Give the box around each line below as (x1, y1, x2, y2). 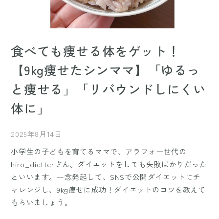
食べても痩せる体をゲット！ (11, 42, 180, 60)
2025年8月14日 (11, 129, 62, 139)
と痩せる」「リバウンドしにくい (11, 80, 206, 98)
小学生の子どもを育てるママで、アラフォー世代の (11, 146, 187, 157)
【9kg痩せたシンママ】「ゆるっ (11, 61, 200, 79)
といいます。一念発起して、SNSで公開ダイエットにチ (11, 172, 201, 182)
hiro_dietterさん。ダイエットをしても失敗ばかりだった (11, 159, 207, 170)
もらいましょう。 (11, 197, 72, 208)
